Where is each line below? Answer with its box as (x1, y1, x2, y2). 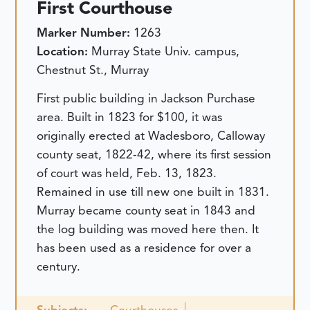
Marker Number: (37, 24, 134, 40)
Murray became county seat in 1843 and (37, 203, 256, 219)
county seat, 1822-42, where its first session (37, 147, 272, 163)
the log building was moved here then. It (37, 221, 259, 237)
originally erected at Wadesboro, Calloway (37, 128, 266, 144)
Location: (37, 43, 92, 59)
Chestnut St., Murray (37, 62, 149, 77)
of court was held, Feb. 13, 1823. (37, 165, 217, 181)
